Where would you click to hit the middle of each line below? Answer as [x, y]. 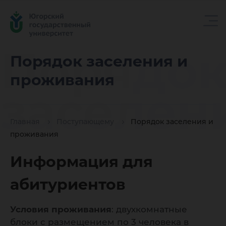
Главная [25, 122]
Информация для [81, 162]
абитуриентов [68, 184]
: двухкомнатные [149, 209]
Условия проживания [61, 209]
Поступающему [85, 122]
